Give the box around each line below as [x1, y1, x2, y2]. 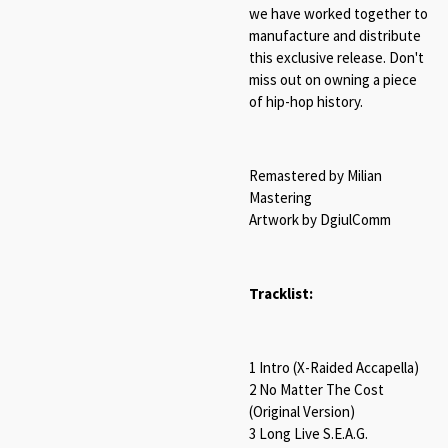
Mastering [249, 187, 312, 207]
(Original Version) [249, 401, 355, 421]
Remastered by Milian [249, 165, 382, 185]
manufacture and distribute [249, 25, 421, 45]
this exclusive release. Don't [249, 47, 424, 67]
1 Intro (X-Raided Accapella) [249, 357, 419, 377]
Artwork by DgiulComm [249, 209, 391, 229]
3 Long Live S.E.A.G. [249, 423, 368, 443]
